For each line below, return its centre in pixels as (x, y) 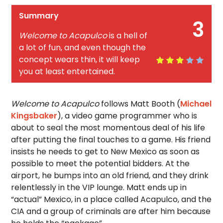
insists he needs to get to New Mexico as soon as (106, 152)
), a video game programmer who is (127, 116)
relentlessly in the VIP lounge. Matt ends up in (99, 187)
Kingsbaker (34, 116)
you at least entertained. (67, 71)
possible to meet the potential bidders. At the (101, 164)
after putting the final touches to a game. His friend (111, 140)
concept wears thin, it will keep (80, 59)
